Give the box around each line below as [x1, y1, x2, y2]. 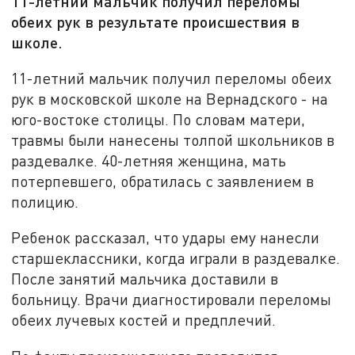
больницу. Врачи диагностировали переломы [11, 290, 332, 309]
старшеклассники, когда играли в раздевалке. [11, 249, 341, 268]
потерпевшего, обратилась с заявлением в [11, 171, 315, 190]
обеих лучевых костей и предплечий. [11, 311, 277, 330]
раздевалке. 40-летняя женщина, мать [11, 151, 287, 170]
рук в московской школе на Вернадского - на [11, 89, 329, 108]
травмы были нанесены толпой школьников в [11, 130, 335, 149]
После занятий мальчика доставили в [11, 269, 279, 288]
